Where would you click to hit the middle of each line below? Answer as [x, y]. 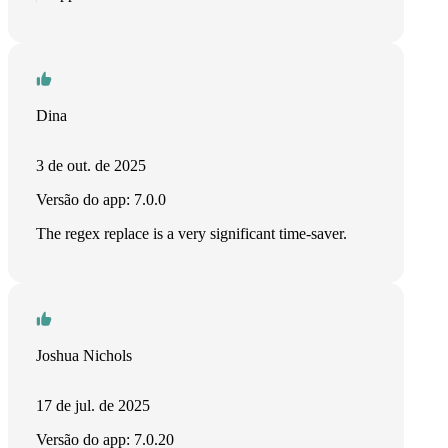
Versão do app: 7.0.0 [101, 199]
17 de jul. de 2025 [93, 405]
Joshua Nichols [84, 355]
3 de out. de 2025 [91, 165]
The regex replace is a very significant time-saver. [191, 233]
